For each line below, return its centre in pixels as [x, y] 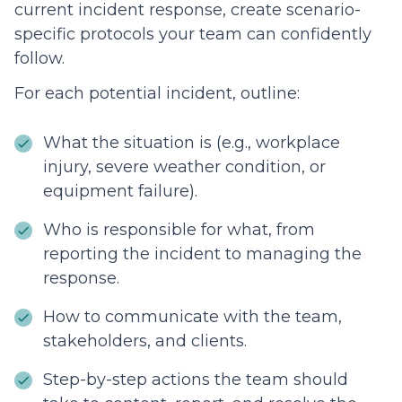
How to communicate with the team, [192, 317]
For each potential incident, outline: [159, 94]
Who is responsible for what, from [179, 230]
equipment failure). [120, 192]
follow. [39, 59]
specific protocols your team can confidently [193, 35]
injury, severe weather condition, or [184, 167]
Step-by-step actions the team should [196, 380]
